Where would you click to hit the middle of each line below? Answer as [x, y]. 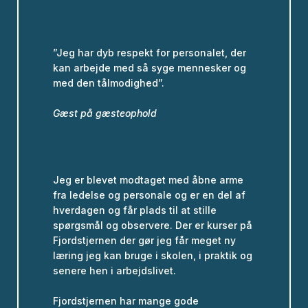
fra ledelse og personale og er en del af [149, 195]
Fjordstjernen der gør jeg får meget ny [144, 240]
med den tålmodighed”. [109, 82]
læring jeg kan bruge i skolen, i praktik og [153, 255]
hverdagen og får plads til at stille [135, 210]
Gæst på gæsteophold [105, 113]
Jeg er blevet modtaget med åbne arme [148, 179]
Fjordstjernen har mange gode [126, 300]
